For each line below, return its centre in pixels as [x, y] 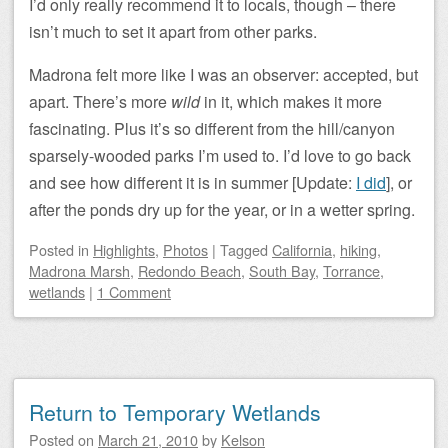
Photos [185, 249]
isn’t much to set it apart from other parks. [173, 31]
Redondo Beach [189, 270]
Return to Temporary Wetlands [175, 411]
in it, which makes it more [291, 101]
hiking [358, 249]
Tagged [246, 249]
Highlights [124, 249]
